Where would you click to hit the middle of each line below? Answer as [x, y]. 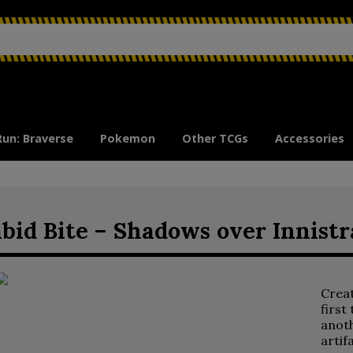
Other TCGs [215, 138]
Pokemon [128, 138]
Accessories [310, 138]
